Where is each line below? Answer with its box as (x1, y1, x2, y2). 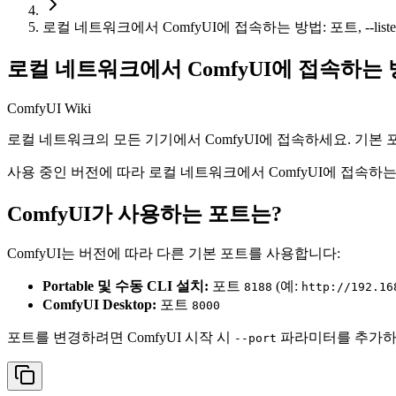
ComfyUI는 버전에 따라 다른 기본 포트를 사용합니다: (7, 246, 340, 262)
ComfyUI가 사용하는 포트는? (7, 202, 282, 225)
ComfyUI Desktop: (42, 297, 156, 313)
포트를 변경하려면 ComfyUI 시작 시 (7, 330, 234, 346)
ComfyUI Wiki (7, 100, 91, 116)
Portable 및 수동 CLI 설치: (42, 278, 209, 294)
